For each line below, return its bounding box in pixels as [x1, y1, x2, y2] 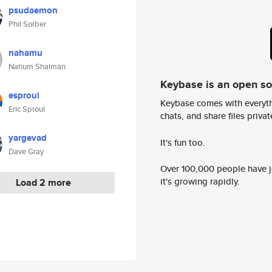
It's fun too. [160, 135, 205, 149]
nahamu [8, 46, 42, 59]
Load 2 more [16, 175, 71, 189]
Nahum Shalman [8, 61, 66, 72]
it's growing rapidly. [160, 175, 240, 188]
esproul [8, 89, 39, 102]
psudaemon [8, 4, 58, 17]
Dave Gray [8, 146, 44, 157]
